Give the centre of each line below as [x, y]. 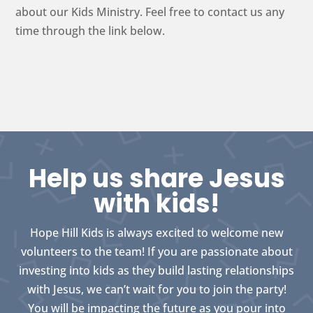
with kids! [156, 203]
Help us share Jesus [156, 178]
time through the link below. [90, 30]
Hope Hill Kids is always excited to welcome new [156, 232]
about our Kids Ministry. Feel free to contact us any [150, 12]
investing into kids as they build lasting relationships [156, 270]
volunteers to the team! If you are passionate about [156, 251]
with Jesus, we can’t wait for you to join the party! [156, 289]
